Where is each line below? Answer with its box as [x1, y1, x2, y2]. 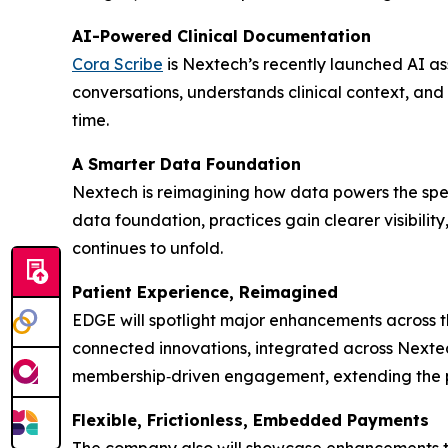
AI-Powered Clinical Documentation [72, 26, 371, 46]
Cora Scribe [72, 54, 163, 74]
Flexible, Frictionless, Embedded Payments [72, 410, 429, 430]
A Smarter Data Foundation [72, 154, 301, 174]
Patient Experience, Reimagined [72, 282, 338, 302]
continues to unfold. [72, 238, 223, 258]
